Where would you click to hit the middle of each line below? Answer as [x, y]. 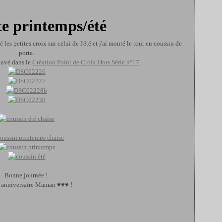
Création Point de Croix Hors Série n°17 [86, 62]
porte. [27, 53]
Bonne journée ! [27, 175]
